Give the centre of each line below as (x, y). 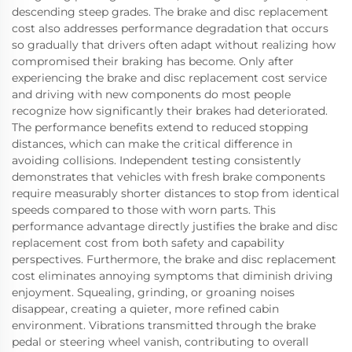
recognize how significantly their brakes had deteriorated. (170, 110)
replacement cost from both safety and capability (148, 242)
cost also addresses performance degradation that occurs (170, 28)
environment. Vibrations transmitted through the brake (164, 325)
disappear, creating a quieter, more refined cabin (145, 308)
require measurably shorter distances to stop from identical (176, 193)
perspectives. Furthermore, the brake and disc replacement (174, 259)
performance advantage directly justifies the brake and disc (175, 226)
